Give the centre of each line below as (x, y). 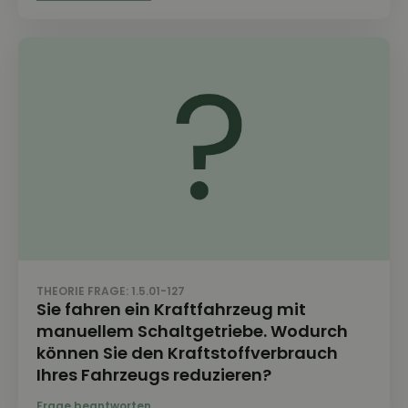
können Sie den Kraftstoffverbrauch (187, 353)
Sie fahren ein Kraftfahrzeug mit (171, 310)
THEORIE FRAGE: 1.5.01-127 (111, 291)
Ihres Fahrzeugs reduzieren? (154, 375)
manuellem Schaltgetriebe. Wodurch (192, 331)
